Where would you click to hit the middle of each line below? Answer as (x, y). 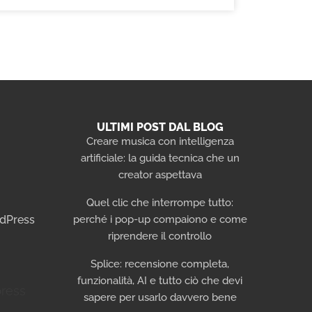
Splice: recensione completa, (160, 264)
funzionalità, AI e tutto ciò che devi (160, 280)
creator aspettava (160, 174)
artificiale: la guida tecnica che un (160, 158)
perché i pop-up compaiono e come (160, 219)
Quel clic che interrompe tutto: (160, 202)
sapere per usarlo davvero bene (160, 297)
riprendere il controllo (160, 236)
